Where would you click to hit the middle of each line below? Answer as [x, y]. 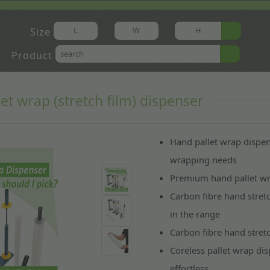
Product [32, 55]
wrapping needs [203, 159]
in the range [195, 214]
